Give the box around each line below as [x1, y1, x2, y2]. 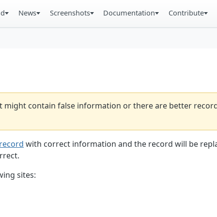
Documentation [103, 8, 155, 17]
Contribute [169, 8, 204, 17]
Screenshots [49, 8, 90, 17]
